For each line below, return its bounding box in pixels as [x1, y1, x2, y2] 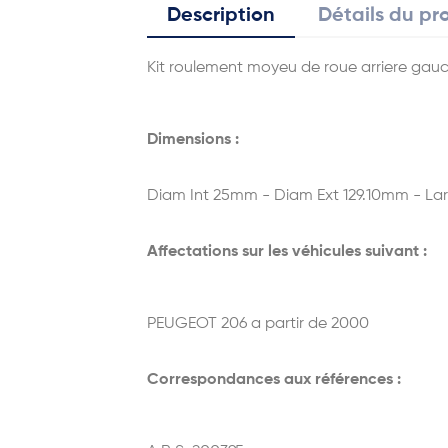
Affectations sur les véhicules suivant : [147, 244, 427, 260]
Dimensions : [147, 132, 239, 148]
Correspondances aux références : [147, 372, 401, 388]
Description [167, 6, 275, 26]
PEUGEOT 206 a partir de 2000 [147, 316, 369, 332]
